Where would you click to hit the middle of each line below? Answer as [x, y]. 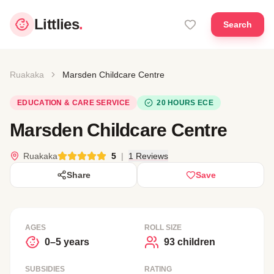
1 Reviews [148, 156]
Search [238, 24]
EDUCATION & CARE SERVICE [74, 103]
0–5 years [67, 242]
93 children [190, 242]
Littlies [57, 24]
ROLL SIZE [163, 228]
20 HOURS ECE [185, 103]
